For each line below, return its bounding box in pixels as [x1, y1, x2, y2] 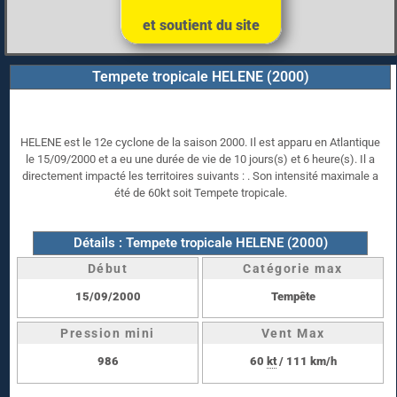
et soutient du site [142, 16, 260, 34]
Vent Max [261, 326, 325, 341]
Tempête [270, 289, 315, 303]
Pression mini [60, 326, 155, 341]
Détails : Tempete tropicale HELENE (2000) [73, 234, 328, 251]
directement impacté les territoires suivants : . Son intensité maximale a [22, 168, 378, 183]
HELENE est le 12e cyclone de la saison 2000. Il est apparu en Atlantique [20, 135, 380, 149]
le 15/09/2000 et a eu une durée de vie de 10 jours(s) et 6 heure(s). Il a [26, 152, 375, 166]
